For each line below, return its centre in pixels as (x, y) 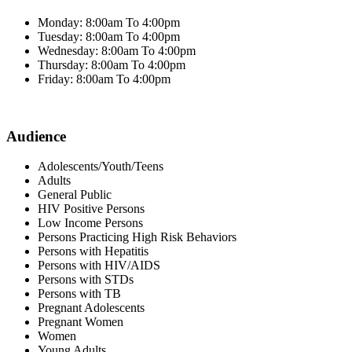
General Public (75, 195)
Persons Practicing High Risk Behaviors (137, 237)
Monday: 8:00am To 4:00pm (109, 22)
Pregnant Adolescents (91, 308)
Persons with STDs (86, 280)
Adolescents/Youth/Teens (101, 167)
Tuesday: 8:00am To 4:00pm (109, 36)
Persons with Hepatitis (93, 251)
